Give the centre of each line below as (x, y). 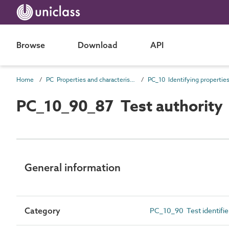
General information (73, 167)
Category (42, 211)
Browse (31, 45)
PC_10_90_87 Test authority (120, 107)
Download (98, 45)
